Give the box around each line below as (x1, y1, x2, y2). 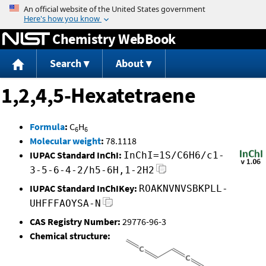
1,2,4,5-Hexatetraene (1, 82, 195, 109)
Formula (30, 121, 65, 133)
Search (49, 56, 81, 71)
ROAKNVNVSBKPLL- (139, 183, 228, 195)
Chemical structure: (30, 230, 110, 242)
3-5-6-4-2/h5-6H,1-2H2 (30, 164, 154, 176)
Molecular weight (30, 135, 101, 147)
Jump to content (100, 2, 166, 14)
